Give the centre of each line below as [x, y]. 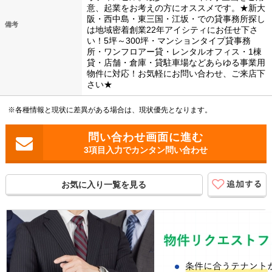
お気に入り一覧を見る [104, 185]
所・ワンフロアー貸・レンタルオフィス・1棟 [174, 52]
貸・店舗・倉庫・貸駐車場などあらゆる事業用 [176, 63]
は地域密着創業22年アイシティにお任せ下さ [172, 30]
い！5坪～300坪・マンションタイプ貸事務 [169, 41]
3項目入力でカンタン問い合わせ [145, 150]
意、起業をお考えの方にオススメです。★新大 [176, 8]
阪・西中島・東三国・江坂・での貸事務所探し [176, 19]
